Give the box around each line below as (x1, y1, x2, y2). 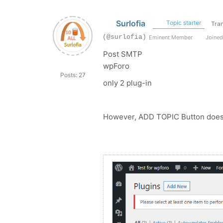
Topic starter (164, 19, 201, 26)
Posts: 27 (60, 71, 86, 79)
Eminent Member (149, 34, 193, 41)
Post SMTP (103, 49, 142, 59)
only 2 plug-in (103, 78, 152, 88)
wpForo (103, 61, 129, 71)
